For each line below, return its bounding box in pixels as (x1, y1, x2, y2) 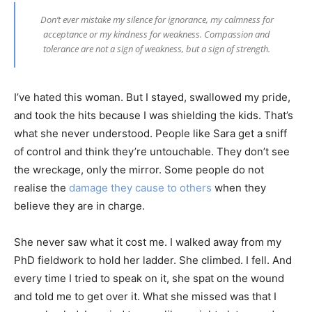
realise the (14, 180, 69, 194)
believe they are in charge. (14, 198, 145, 212)
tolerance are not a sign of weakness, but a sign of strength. (43, 42, 270, 55)
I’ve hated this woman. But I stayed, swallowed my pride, (14, 90, 290, 104)
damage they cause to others (69, 180, 212, 194)
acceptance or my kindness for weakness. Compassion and (43, 27, 270, 40)
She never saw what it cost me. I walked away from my (14, 235, 281, 249)
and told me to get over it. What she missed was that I (14, 289, 276, 303)
